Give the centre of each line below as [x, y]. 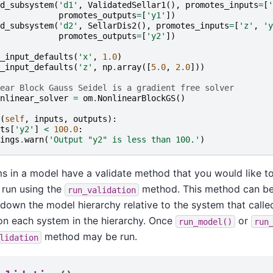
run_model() [205, 222]
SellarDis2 [112, 26]
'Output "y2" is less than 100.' [124, 140]
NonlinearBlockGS [136, 98]
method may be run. [89, 237]
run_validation [101, 190]
